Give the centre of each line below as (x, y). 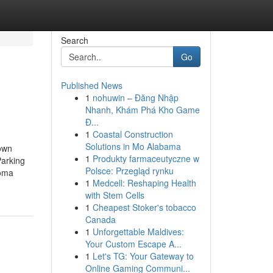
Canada (100, 219)
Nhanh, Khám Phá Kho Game (142, 110)
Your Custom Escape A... (133, 244)
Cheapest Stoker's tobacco (144, 207)
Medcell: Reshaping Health (144, 183)
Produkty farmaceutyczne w (146, 158)
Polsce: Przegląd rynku (129, 171)
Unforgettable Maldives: (138, 232)
